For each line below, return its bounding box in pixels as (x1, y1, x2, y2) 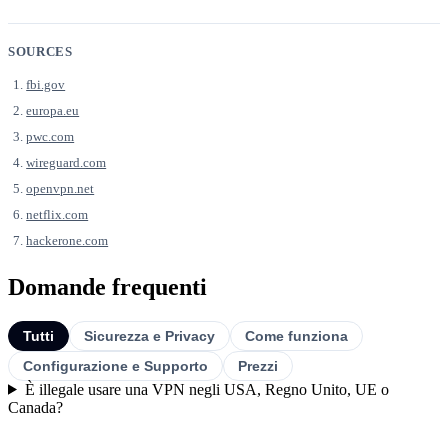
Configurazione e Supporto (23, 357, 208, 374)
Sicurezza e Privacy (84, 327, 215, 344)
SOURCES (8, 43, 73, 59)
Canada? (8, 398, 63, 416)
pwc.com (26, 128, 75, 144)
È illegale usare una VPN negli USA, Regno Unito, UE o (24, 380, 389, 398)
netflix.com (26, 206, 89, 222)
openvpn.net (26, 180, 95, 196)
